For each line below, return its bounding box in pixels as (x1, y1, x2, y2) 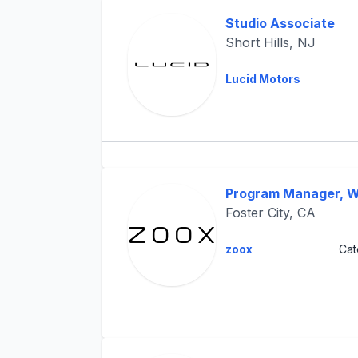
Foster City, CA (225, 205, 316, 221)
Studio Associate (225, 15, 335, 31)
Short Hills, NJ (225, 34, 316, 50)
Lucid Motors (225, 72, 300, 86)
